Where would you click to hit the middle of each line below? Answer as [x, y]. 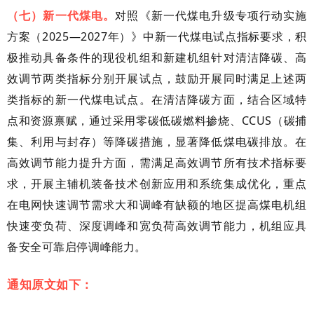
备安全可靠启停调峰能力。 [77, 246]
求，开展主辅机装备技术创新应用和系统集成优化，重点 [157, 183]
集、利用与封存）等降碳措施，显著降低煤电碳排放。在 [157, 141]
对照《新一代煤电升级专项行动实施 [211, 15]
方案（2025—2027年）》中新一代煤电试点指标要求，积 [157, 36]
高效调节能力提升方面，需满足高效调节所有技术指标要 [157, 162]
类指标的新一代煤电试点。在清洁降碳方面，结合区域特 [157, 99]
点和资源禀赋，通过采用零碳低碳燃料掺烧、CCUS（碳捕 [157, 120]
